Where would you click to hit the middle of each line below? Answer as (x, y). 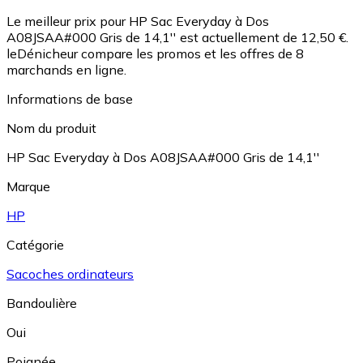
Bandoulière (42, 303)
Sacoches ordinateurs (70, 274)
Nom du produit (51, 128)
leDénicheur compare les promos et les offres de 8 (155, 54)
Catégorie (35, 245)
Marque (28, 187)
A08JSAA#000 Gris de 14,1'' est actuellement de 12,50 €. (177, 38)
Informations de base (70, 99)
